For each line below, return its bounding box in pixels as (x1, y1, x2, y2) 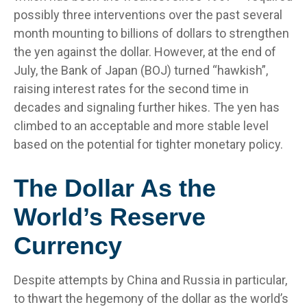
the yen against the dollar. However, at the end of (14, 44, 276, 59)
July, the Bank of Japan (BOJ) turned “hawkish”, (14, 62, 268, 77)
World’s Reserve (14, 202, 206, 231)
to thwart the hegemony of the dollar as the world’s (14, 291, 288, 306)
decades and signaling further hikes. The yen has (14, 99, 280, 114)
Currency (14, 231, 122, 260)
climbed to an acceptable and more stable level (14, 118, 269, 133)
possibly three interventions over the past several (14, 7, 282, 22)
